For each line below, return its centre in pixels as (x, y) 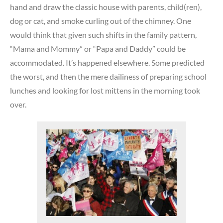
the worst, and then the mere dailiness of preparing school (108, 76)
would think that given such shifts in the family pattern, (103, 34)
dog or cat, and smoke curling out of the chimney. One (101, 20)
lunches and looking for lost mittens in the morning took (105, 90)
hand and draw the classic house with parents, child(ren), (106, 6)
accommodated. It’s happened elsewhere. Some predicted (107, 62)
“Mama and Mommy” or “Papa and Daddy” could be (98, 48)
